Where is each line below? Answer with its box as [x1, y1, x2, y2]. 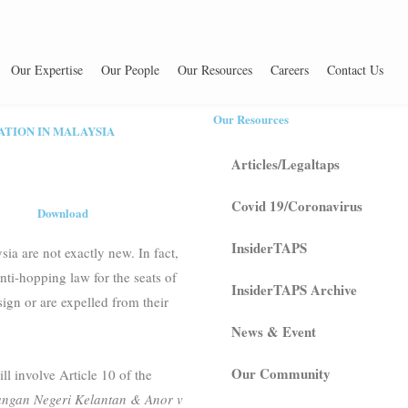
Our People [101, 61, 159, 78]
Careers [270, 61, 309, 78]
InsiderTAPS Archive [231, 280, 357, 300]
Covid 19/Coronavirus [231, 196, 362, 216]
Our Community [231, 363, 331, 383]
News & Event [231, 321, 316, 342]
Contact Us [327, 61, 383, 78]
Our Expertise [11, 61, 83, 78]
